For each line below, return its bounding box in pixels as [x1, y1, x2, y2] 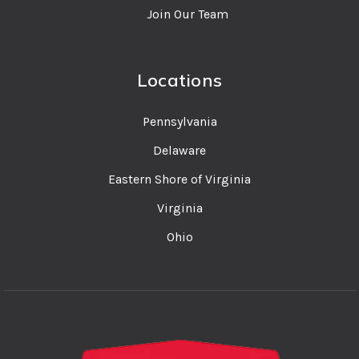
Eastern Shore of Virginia [108, 171, 251, 187]
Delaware [153, 142, 206, 158]
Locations [136, 68, 223, 91]
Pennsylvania [142, 113, 217, 129]
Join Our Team [147, 6, 229, 22]
